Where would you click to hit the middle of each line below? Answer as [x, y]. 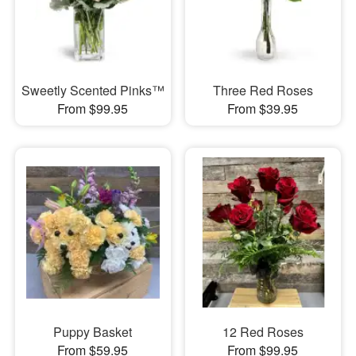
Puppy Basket [93, 331]
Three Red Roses [263, 91]
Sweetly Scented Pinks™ [93, 91]
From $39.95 [263, 109]
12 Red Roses [263, 331]
